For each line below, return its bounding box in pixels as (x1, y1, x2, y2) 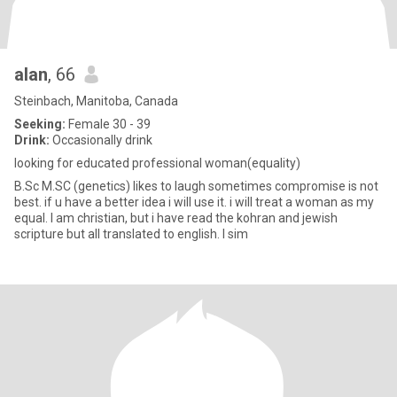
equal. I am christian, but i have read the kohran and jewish (14, 211, 338, 225)
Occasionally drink (50, 133, 152, 147)
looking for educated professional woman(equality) (14, 156, 300, 170)
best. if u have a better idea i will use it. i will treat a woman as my (14, 195, 230, 209)
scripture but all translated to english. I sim (222, 227, 248, 241)
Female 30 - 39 (66, 117, 151, 131)
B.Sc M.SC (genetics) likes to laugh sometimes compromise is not (14, 179, 378, 193)
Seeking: (14, 117, 66, 131)
